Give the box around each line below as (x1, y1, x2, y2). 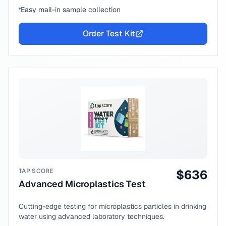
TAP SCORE (19, 167, 53, 175)
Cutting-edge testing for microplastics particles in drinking (19, 202, 206, 211)
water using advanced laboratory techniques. (19, 212, 164, 221)
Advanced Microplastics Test (19, 178, 146, 190)
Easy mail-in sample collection (21, 5, 121, 14)
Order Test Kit (83, 28, 135, 39)
